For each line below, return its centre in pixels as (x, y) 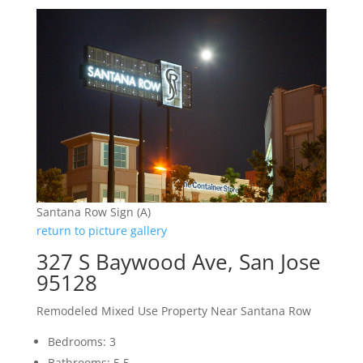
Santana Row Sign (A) (93, 212)
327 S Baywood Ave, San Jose (178, 262)
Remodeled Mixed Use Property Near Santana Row (173, 311)
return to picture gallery (101, 231)
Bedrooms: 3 (81, 342)
